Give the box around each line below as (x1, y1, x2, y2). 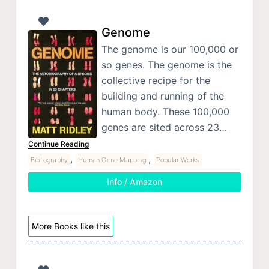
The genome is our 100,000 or (101, 43, 238, 55)
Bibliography (30, 155, 68, 164)
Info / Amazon (106, 176, 162, 187)
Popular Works (156, 155, 199, 164)
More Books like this (31, 220, 110, 231)
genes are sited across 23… (101, 121, 227, 133)
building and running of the (101, 89, 224, 102)
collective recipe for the (101, 74, 210, 86)
